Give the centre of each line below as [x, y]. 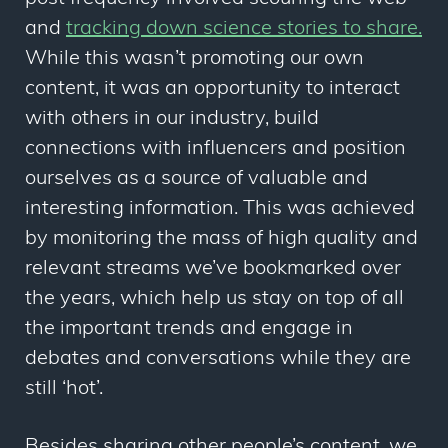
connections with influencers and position [215, 149]
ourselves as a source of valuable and [196, 179]
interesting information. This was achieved [220, 209]
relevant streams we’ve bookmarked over [213, 269]
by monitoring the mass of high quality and [221, 239]
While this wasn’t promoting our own [194, 59]
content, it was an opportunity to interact [212, 89]
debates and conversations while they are [218, 359]
